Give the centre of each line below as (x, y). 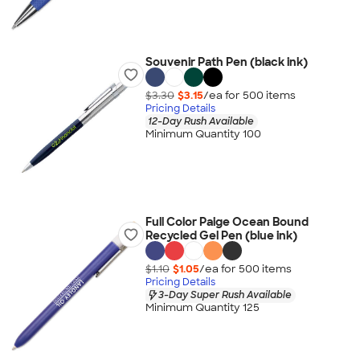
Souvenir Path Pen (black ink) (226, 62)
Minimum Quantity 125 (202, 308)
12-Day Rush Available (200, 121)
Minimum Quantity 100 (203, 134)
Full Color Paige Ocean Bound (227, 222)
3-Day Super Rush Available (225, 295)
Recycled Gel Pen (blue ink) (221, 235)
